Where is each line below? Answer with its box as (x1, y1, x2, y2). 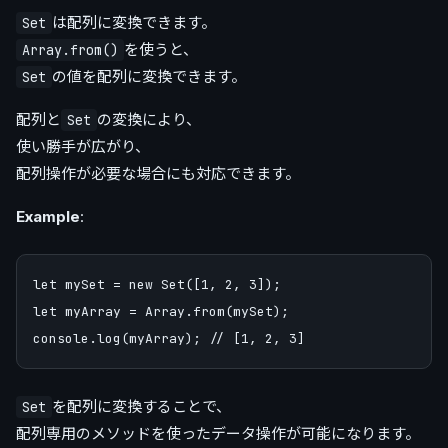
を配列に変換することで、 (52, 397, 231, 417)
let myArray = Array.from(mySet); (33, 303, 289, 321)
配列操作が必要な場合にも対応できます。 (16, 164, 300, 184)
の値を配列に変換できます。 (52, 67, 246, 87)
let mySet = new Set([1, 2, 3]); (33, 276, 281, 294)
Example (16, 207, 80, 227)
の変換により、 (97, 110, 201, 130)
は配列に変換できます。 (52, 13, 216, 33)
